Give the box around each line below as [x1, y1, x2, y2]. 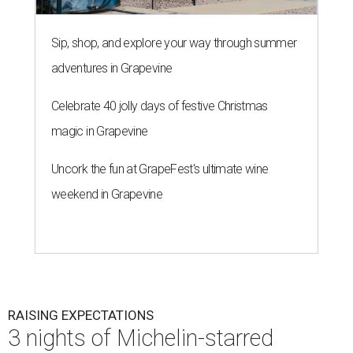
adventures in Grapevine [51, 61, 173, 76]
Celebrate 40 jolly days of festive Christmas [51, 98, 268, 114]
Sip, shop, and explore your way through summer [51, 35, 297, 51]
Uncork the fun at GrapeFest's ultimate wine [51, 162, 269, 177]
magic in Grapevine [51, 124, 148, 139]
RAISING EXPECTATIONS [8, 307, 154, 324]
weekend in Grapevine [51, 187, 163, 203]
